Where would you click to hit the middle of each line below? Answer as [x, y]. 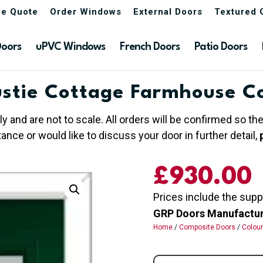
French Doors [150, 47]
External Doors [168, 12]
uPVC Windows [70, 47]
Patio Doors [221, 47]
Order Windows [86, 12]
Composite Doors [207, 227]
